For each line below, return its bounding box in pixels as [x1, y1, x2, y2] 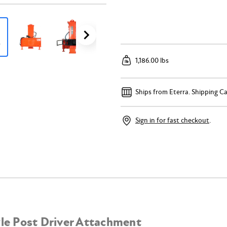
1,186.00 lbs [135, 56, 169, 65]
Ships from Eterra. [135, 87, 192, 96]
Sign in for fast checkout [135, 116, 209, 125]
